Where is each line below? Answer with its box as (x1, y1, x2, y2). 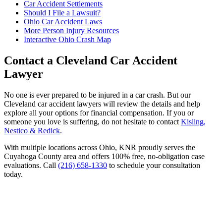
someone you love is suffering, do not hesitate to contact (4, 117, 181, 126)
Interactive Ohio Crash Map (24, 35, 111, 44)
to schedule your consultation (107, 161, 200, 170)
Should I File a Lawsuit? (24, 8, 101, 17)
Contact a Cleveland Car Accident (4, 54, 177, 67)
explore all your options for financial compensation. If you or (4, 109, 194, 117)
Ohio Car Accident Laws (24, 17, 102, 26)
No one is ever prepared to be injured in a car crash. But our (4, 91, 191, 100)
